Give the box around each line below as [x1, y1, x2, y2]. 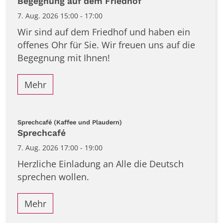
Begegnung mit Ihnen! [17, 52, 110, 64]
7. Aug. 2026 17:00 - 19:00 [17, 142, 103, 152]
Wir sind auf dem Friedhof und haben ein [17, 26, 190, 38]
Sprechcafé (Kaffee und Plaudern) [17, 118, 122, 126]
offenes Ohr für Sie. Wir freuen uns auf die [17, 39, 195, 51]
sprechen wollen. [17, 170, 89, 183]
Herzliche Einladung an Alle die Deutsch [17, 157, 184, 170]
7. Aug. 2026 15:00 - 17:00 [17, 11, 103, 21]
